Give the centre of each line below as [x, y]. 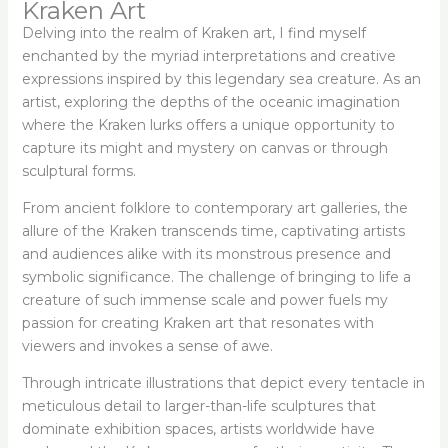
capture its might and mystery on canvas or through [204, 148]
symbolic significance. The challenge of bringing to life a [216, 277]
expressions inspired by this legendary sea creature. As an [221, 79]
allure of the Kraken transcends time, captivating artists [213, 231]
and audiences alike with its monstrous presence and [206, 254]
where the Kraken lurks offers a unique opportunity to [208, 125]
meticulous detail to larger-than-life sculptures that [198, 406]
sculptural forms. [78, 171]
